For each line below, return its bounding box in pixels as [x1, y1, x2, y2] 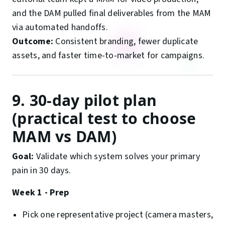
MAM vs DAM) [12, 126, 117, 147]
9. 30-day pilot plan [12, 90, 157, 111]
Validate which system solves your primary [34, 150, 200, 163]
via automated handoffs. [12, 21, 108, 34]
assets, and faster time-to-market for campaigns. [12, 49, 204, 62]
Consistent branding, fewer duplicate [53, 35, 198, 48]
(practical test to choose [12, 108, 196, 129]
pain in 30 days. [12, 164, 71, 177]
